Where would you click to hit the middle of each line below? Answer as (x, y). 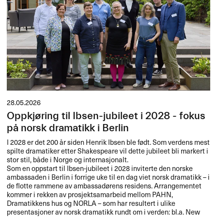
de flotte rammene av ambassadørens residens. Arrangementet (104, 185)
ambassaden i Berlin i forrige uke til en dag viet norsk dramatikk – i (108, 177)
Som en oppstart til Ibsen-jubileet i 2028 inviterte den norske (100, 168)
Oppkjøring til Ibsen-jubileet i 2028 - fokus (106, 116)
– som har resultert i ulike (136, 203)
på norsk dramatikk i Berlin (68, 128)
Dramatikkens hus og (40, 203)
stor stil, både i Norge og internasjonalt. (68, 159)
